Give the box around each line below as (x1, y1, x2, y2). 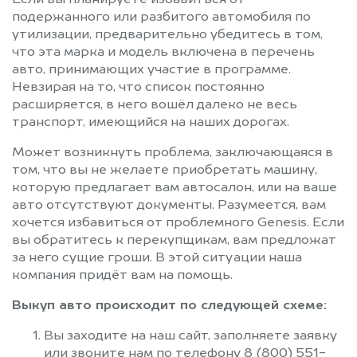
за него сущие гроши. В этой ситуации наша (12, 251, 302, 265)
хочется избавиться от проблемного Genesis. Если (12, 216, 344, 229)
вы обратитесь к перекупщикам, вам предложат (12, 233, 336, 247)
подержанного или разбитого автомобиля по (12, 10, 311, 24)
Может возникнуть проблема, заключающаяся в (12, 146, 333, 159)
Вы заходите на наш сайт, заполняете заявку (44, 329, 337, 343)
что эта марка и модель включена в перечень (12, 45, 315, 59)
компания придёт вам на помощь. (12, 269, 233, 282)
